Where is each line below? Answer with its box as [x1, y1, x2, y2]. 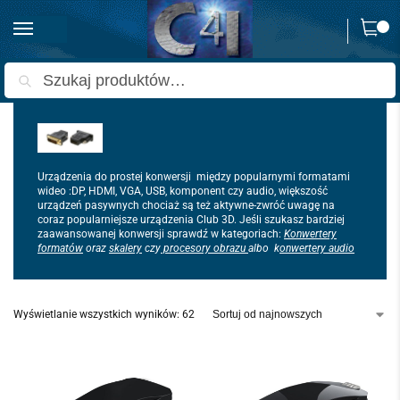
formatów [37, 242, 83, 255]
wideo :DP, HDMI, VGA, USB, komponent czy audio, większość [37, 185, 328, 198]
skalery [109, 242, 142, 255]
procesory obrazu [161, 242, 248, 255]
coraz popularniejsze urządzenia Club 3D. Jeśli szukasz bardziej [37, 213, 345, 227]
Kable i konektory [101, 74, 185, 87]
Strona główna [13, 74, 84, 87]
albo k [248, 242, 279, 255]
